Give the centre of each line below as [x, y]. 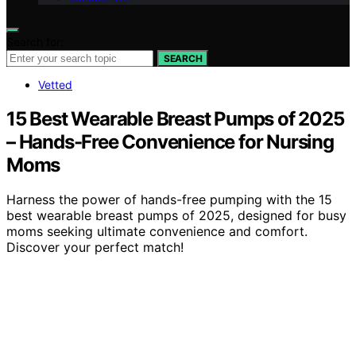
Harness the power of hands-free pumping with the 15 [169, 200]
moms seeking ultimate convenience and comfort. [157, 232]
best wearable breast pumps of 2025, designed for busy [176, 216]
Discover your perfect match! [95, 248]
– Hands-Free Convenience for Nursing [170, 141]
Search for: [35, 41]
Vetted [55, 84]
